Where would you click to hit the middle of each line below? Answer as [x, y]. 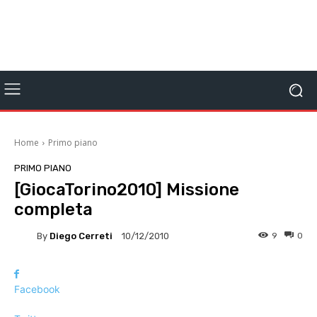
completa [53, 209]
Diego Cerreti [81, 236]
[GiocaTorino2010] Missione [127, 190]
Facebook [37, 289]
